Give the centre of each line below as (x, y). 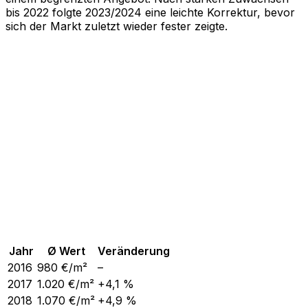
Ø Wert (66, 251)
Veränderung (134, 251)
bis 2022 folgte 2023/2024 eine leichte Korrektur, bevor (150, 12)
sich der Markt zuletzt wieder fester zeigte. (117, 26)
